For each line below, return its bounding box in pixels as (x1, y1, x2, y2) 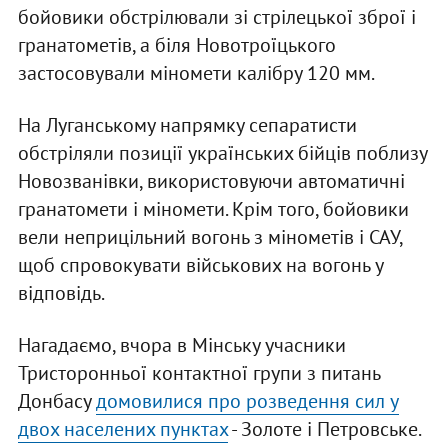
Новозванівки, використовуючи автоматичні (17, 168, 405, 195)
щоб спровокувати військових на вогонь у (17, 252, 383, 279)
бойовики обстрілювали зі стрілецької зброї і (17, 4, 416, 31)
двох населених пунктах (17, 416, 228, 443)
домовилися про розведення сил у (95, 388, 399, 415)
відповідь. (17, 280, 105, 307)
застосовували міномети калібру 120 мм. (17, 60, 375, 87)
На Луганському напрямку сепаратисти (17, 112, 357, 139)
